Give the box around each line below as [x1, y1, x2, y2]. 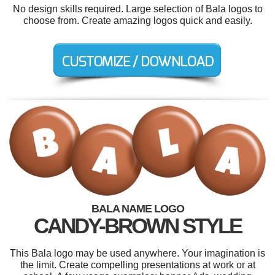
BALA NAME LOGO [91, 203, 184, 215]
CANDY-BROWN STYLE [34, 214, 241, 238]
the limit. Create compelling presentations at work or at [20, 260, 255, 271]
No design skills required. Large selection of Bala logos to [12, 4, 263, 14]
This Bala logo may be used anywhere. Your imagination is [10, 248, 265, 259]
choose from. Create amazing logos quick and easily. [23, 15, 252, 26]
